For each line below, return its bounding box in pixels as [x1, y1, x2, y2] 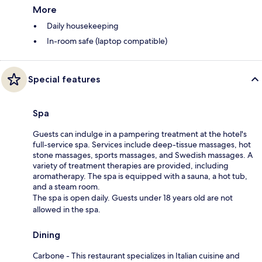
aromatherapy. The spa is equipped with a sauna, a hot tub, [33, 170, 247, 181]
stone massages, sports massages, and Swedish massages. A [33, 149, 253, 160]
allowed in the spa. [33, 204, 101, 215]
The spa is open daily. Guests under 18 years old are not [33, 192, 233, 203]
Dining [33, 229, 60, 240]
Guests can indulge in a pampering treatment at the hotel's [33, 128, 247, 139]
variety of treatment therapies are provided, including [33, 160, 229, 171]
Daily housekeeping [47, 20, 119, 31]
